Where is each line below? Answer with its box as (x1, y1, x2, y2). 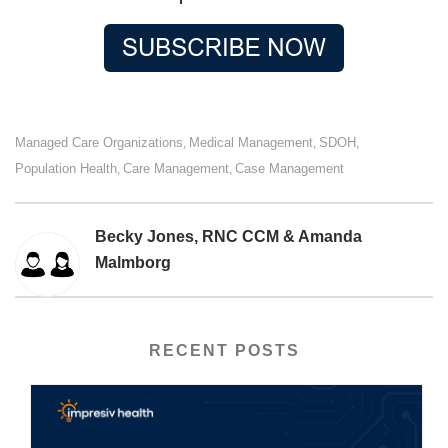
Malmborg (95, 254, 171, 272)
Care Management (123, 161, 229, 177)
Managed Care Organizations (15, 135, 183, 151)
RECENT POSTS (148, 342, 300, 360)
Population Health (15, 161, 117, 177)
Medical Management (189, 135, 313, 151)
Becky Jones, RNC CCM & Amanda (95, 228, 362, 246)
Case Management (235, 161, 344, 177)
